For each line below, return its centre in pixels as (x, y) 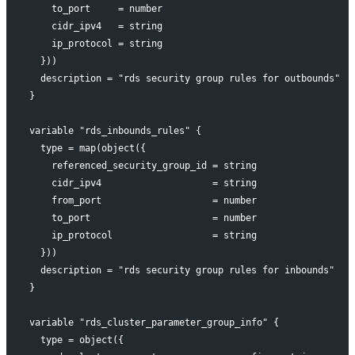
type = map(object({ (87, 149)
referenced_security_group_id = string (143, 166)
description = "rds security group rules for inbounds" (181, 271)
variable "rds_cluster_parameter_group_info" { (154, 323)
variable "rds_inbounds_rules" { (115, 131)
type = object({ (76, 340)
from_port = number (143, 201)
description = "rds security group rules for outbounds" (184, 79)
